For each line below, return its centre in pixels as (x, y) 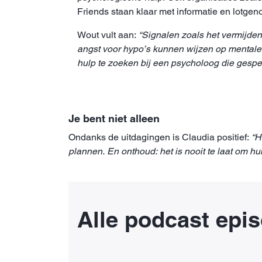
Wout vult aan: (108, 35)
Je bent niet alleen (114, 119)
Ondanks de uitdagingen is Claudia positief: (160, 137)
